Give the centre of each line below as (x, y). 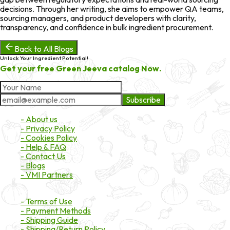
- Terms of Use (46, 201)
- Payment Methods (56, 210)
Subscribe (143, 100)
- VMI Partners (47, 175)
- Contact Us (43, 156)
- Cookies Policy (49, 138)
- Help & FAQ (43, 147)
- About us (39, 119)
